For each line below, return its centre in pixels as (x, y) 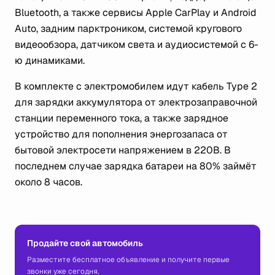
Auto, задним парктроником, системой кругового (128, 29)
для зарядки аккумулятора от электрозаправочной (136, 102)
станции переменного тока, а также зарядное (122, 118)
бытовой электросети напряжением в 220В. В (123, 150)
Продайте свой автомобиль (85, 243)
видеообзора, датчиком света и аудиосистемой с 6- (137, 45)
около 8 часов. (48, 182)
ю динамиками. (50, 60)
